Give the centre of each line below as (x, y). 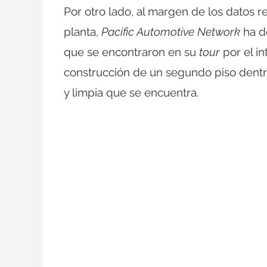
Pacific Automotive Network (171, 31)
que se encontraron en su (131, 52)
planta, (83, 31)
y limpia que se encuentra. (131, 92)
